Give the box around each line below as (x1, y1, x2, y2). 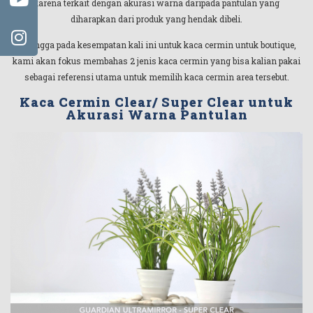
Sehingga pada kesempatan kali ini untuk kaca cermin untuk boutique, (17, 39, 296, 51)
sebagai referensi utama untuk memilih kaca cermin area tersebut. (24, 71, 289, 83)
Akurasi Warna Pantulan (65, 105, 248, 123)
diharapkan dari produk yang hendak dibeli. (71, 13, 242, 24)
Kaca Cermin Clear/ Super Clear (20, 93, 245, 110)
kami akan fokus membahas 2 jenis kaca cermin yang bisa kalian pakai (13, 55, 300, 67)
